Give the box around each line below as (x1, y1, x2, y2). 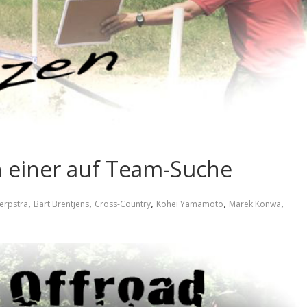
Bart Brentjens (34, 198, 89, 210)
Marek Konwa (229, 198, 281, 210)
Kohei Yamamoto (156, 198, 223, 210)
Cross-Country (95, 198, 151, 210)
